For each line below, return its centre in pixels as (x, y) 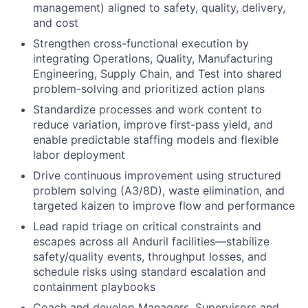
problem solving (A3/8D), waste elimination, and (159, 190)
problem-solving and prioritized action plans (149, 89)
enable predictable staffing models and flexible (156, 140)
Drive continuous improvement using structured (157, 175)
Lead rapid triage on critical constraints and (147, 226)
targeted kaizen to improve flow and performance (164, 206)
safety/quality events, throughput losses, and (150, 256)
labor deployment (79, 155)
